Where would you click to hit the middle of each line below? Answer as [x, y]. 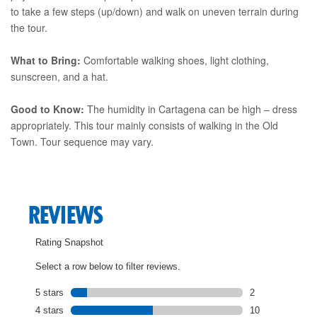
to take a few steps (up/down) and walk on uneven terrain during [155, 11]
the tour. [29, 27]
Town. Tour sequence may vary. [82, 141]
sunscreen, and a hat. [59, 76]
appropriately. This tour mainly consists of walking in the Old [144, 125]
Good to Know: [47, 109]
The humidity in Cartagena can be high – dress [191, 109]
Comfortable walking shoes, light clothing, [175, 60]
